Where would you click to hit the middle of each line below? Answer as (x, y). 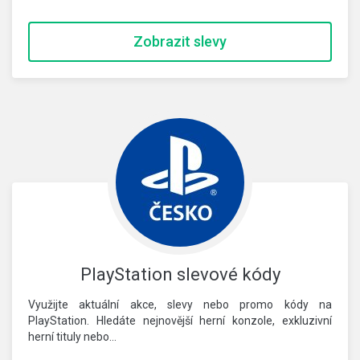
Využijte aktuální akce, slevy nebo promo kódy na (180, 305)
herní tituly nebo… (72, 337)
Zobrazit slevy (180, 41)
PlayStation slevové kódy (180, 274)
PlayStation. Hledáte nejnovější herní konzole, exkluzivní (180, 321)
